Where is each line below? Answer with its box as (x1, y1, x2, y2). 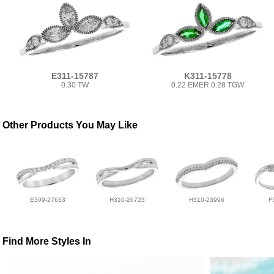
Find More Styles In (2, 236, 92, 247)
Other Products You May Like (2, 119, 138, 130)
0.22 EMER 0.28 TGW (171, 80, 245, 89)
